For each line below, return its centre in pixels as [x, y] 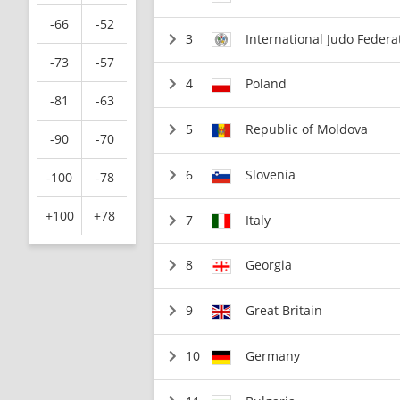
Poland [267, 84]
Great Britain [284, 310]
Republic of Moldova [307, 129]
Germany [273, 355]
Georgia [269, 265]
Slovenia [271, 174]
